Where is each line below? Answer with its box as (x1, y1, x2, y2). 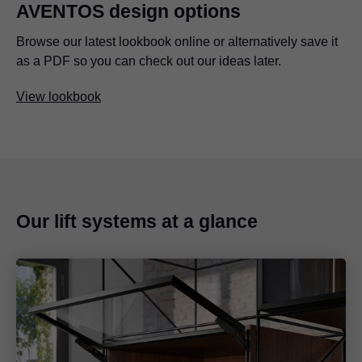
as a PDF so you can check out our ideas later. (16, 54, 281, 69)
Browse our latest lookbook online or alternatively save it (16, 35, 338, 49)
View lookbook (16, 90, 101, 104)
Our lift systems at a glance (16, 211, 258, 233)
